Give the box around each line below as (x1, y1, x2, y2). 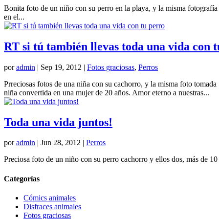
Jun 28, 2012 (41, 138, 81, 147)
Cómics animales (23, 193, 76, 202)
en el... (4, 12, 24, 21)
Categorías (4, 174, 40, 183)
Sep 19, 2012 (41, 63, 82, 71)
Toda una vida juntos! (4, 115, 112, 129)
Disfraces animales (23, 202, 81, 211)
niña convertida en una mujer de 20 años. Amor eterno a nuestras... (4, 88, 209, 97)
